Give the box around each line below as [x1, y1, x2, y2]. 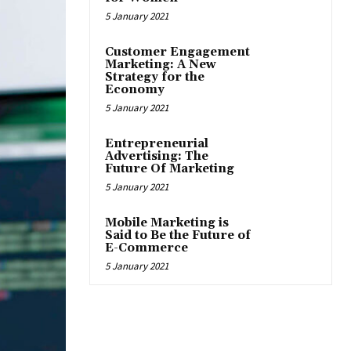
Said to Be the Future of [105, 228, 251, 244]
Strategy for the [105, 70, 204, 85]
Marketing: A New [105, 57, 216, 73]
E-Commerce [105, 241, 188, 256]
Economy [105, 82, 165, 98]
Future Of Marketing [105, 161, 234, 177]
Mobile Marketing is [105, 215, 229, 231]
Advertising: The [105, 149, 208, 165]
